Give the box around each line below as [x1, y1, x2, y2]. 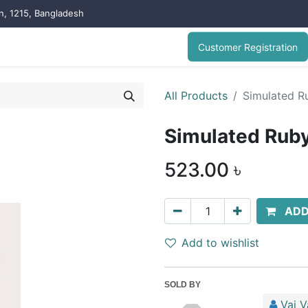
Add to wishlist [181, 236, 259, 250]
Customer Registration [198, 41, 298, 53]
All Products [164, 89, 228, 102]
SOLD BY [164, 280, 201, 289]
